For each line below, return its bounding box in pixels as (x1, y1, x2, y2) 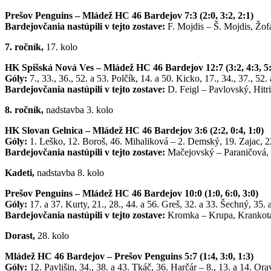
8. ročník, (5, 104, 44, 115)
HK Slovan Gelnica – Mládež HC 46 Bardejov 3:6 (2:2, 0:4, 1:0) (5, 125, 264, 135)
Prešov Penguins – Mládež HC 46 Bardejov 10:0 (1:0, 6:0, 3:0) (5, 188, 258, 198)
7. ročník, (5, 41, 44, 52)
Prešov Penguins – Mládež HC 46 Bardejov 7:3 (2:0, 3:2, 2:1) (5, 10, 253, 21)
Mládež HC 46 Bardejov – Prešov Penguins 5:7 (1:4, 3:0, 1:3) (5, 250, 253, 261)
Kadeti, (5, 167, 34, 178)
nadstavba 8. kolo (34, 167, 104, 178)
